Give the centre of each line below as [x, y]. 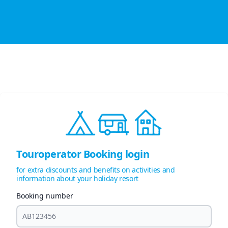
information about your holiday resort [78, 179]
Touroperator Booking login [83, 154]
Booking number [45, 196]
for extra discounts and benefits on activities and [96, 170]
